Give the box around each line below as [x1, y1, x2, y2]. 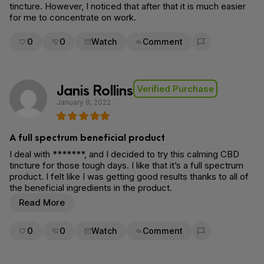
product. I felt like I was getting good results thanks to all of [9, 171, 249, 182]
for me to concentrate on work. [9, 12, 136, 23]
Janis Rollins [57, 78, 133, 99]
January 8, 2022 [57, 98, 111, 107]
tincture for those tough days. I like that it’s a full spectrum [9, 160, 243, 171]
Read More [19, 197, 65, 208]
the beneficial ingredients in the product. [9, 182, 172, 193]
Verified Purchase [137, 83, 214, 94]
